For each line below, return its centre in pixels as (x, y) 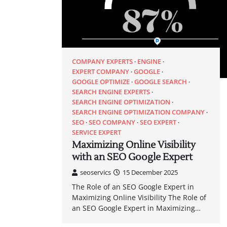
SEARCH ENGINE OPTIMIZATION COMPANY (138, 112)
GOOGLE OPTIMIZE (101, 81)
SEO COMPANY (112, 122)
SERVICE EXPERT (97, 132)
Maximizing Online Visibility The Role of (139, 197)
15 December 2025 (150, 172)
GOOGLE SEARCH (161, 81)
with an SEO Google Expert (132, 157)
